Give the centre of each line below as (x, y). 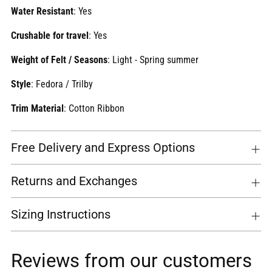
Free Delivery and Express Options (103, 148)
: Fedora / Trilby (62, 84)
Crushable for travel (50, 36)
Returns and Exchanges (74, 181)
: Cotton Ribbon (94, 109)
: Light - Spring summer (153, 60)
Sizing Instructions (61, 215)
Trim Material (37, 109)
